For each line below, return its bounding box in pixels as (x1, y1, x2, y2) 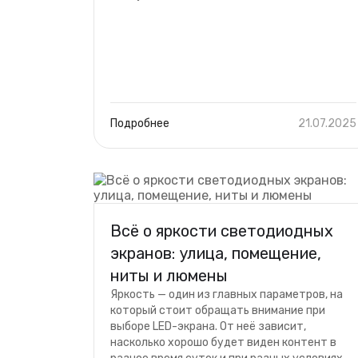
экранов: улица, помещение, (110, 244, 321, 263)
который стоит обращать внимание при (110, 304, 325, 317)
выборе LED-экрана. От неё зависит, (110, 320, 306, 333)
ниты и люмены (110, 266, 228, 285)
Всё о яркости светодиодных (110, 221, 333, 241)
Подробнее (110, 117, 169, 130)
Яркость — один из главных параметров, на (110, 288, 343, 301)
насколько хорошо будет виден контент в (110, 336, 336, 349)
